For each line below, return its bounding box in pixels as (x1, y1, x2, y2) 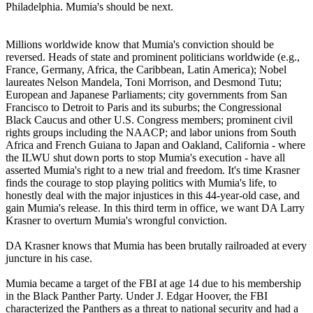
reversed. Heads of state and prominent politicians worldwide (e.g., (6, 51, 300, 64)
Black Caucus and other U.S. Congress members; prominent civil (6, 114, 293, 126)
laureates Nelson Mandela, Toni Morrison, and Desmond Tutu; (6, 76, 282, 89)
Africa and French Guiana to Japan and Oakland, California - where (6, 139, 305, 152)
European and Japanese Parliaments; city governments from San (6, 89, 287, 101)
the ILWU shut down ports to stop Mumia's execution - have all (6, 152, 285, 164)
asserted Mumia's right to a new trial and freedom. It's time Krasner (6, 164, 300, 177)
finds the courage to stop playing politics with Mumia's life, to (6, 177, 277, 189)
